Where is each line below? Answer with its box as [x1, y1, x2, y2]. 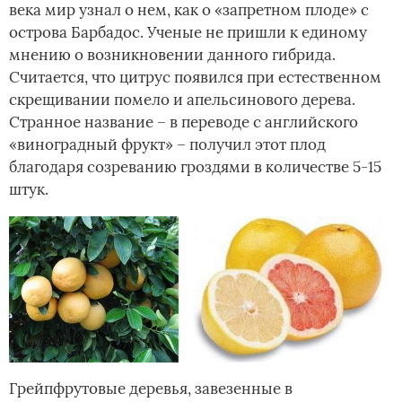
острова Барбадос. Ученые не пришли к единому [9, 22, 367, 42]
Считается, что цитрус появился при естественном [9, 66, 381, 87]
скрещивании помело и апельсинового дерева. [9, 89, 355, 109]
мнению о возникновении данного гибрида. [9, 44, 336, 65]
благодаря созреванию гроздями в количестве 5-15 [9, 156, 381, 177]
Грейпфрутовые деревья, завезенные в [9, 378, 293, 398]
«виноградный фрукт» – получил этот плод [9, 134, 326, 154]
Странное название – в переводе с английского [9, 111, 358, 132]
